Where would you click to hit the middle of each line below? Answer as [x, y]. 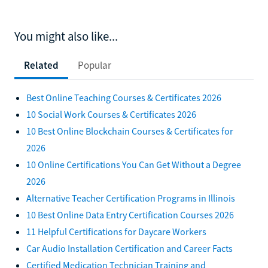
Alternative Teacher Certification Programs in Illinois [131, 198]
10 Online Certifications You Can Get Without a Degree [134, 164]
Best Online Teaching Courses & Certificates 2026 [124, 97]
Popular [95, 65]
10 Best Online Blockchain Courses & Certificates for [130, 131]
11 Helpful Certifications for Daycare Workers [116, 231]
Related [41, 65]
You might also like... [66, 36]
